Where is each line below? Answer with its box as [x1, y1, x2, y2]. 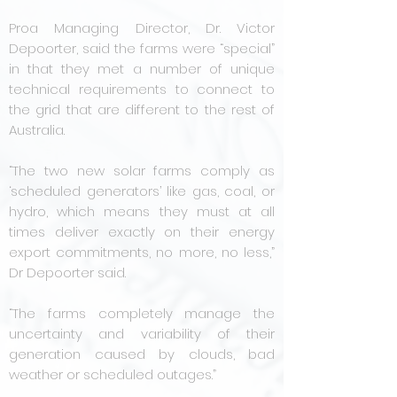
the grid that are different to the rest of [9, 100, 275, 119]
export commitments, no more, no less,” [9, 243, 275, 261]
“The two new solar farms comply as [9, 161, 275, 180]
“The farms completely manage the [9, 304, 275, 323]
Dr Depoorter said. [9, 263, 126, 282]
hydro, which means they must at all [9, 202, 275, 221]
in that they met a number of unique [9, 59, 275, 78]
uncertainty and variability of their [9, 324, 275, 343]
